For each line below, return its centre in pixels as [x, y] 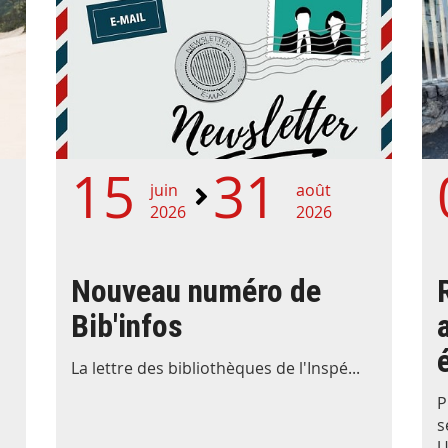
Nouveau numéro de [195, 291]
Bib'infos [126, 326]
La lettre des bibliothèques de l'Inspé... [215, 367]
